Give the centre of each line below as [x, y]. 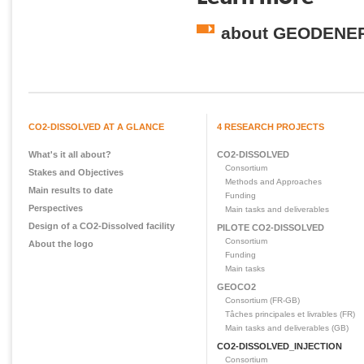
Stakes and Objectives [76, 172]
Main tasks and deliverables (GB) [287, 327]
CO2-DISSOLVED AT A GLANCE [96, 126]
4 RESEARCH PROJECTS [271, 126]
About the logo [61, 243]
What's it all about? [70, 154]
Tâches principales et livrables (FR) [290, 314]
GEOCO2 [236, 286]
